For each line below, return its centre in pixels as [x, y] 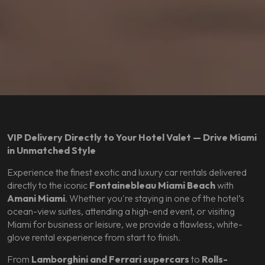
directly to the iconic [48, 185]
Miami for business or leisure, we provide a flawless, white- [125, 224]
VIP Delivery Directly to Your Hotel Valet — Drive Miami [132, 137]
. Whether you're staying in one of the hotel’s [155, 198]
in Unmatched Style [51, 150]
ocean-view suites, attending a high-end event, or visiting [121, 211]
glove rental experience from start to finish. [94, 237]
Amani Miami [36, 198]
